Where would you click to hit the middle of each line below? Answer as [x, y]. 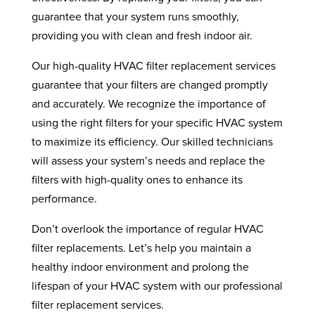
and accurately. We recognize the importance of [148, 104]
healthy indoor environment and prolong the [140, 267]
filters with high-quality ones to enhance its [137, 180]
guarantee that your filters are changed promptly [149, 85]
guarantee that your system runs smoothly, [135, 17]
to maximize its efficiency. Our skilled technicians [152, 142]
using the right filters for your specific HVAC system [157, 123]
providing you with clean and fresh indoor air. [142, 36]
